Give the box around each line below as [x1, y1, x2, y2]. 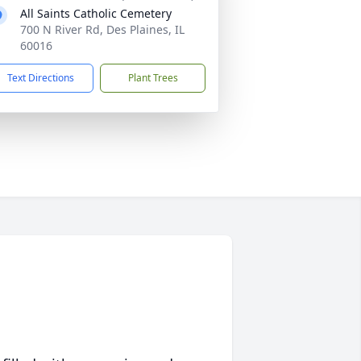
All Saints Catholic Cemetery [20, 6, 172, 21]
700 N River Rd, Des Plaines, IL [20, 22, 185, 37]
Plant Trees [127, 71, 178, 85]
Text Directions [7, 71, 74, 85]
